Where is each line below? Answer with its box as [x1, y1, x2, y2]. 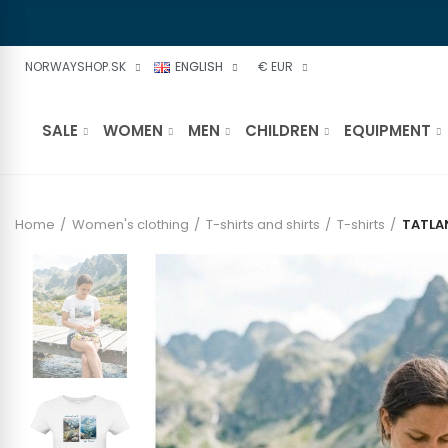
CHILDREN [245, 120, 319, 141]
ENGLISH [175, 58, 224, 75]
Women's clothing [72, 215, 189, 234]
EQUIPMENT [344, 120, 431, 141]
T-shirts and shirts [206, 215, 320, 234]
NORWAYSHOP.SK [25, 58, 126, 75]
